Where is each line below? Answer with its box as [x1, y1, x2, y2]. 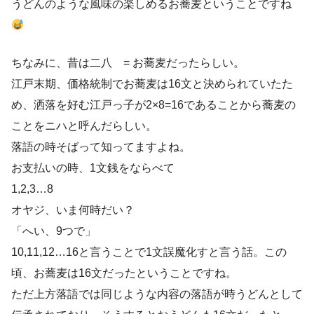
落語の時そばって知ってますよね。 [11, 141, 191, 153]
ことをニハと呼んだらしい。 [11, 120, 157, 132]
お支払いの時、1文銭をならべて [11, 162, 175, 175]
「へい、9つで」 [11, 225, 96, 238]
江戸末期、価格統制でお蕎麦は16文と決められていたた [11, 78, 293, 90]
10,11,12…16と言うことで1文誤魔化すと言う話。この [11, 246, 287, 259]
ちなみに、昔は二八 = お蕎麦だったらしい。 [11, 57, 245, 69]
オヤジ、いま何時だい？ [11, 204, 135, 217]
